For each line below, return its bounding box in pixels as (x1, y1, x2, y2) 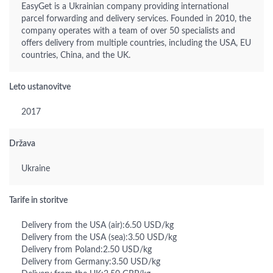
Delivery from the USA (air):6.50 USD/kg (21, 221, 174, 230)
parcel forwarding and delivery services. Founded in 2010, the (21, 15, 251, 23)
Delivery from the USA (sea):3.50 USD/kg (21, 233, 177, 242)
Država (9, 140, 35, 148)
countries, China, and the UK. (21, 51, 130, 60)
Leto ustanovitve (9, 83, 71, 91)
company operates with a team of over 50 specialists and (21, 27, 235, 35)
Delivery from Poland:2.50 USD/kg (21, 246, 152, 254)
